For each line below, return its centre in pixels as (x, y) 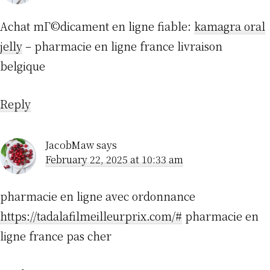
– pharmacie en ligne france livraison (122, 46)
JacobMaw (70, 145)
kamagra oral (230, 26)
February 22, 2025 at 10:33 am (114, 160)
